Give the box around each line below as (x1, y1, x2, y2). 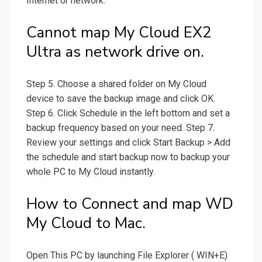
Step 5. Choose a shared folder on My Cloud (26, 78, 206, 90)
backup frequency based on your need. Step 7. (26, 122, 215, 134)
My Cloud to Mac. (26, 213, 146, 234)
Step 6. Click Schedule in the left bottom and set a (26, 108, 230, 119)
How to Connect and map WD (26, 194, 233, 215)
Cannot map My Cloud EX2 (26, 22, 212, 43)
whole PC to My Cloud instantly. (26, 166, 155, 178)
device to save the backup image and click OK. (26, 93, 215, 105)
